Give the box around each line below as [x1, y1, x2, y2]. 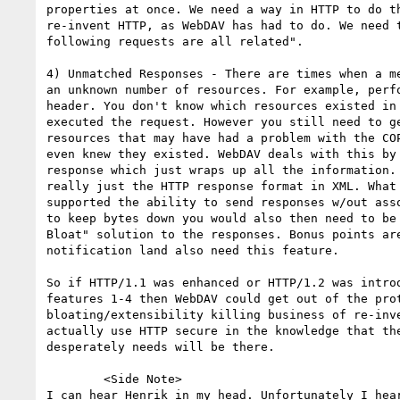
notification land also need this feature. [46, 243, 339, 257]
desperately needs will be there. [46, 339, 275, 354]
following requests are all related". [46, 34, 304, 48]
